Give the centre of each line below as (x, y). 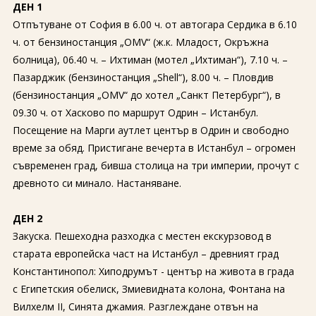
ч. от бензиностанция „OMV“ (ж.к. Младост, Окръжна (140, 42)
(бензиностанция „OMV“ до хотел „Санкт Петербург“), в (146, 95)
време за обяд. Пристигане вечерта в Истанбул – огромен (154, 148)
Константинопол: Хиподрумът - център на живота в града (153, 271)
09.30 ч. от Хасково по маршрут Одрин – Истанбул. (135, 113)
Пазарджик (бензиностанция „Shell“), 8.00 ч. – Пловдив (143, 77)
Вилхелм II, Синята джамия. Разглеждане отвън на (135, 306)
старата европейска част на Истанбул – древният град (145, 254)
